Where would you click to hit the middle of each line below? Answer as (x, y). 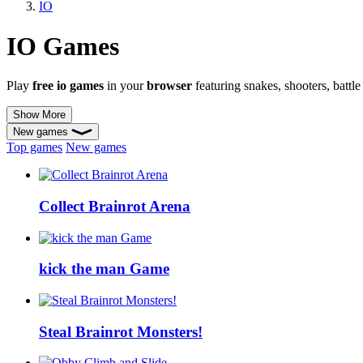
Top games (34, 147)
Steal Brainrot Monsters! (121, 331)
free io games (68, 86)
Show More (39, 115)
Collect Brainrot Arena (115, 206)
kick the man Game (104, 269)
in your (125, 86)
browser (169, 86)
